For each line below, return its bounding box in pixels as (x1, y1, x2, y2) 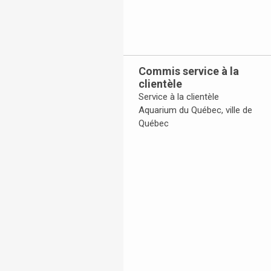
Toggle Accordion (132, 131, 203, 143)
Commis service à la (139, 65, 239, 78)
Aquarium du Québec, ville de (139, 105, 252, 116)
